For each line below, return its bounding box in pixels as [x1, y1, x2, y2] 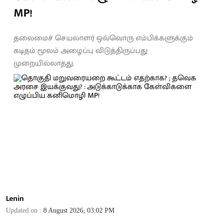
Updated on [6, 206, 39, 214]
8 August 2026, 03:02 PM [43, 206, 114, 214]
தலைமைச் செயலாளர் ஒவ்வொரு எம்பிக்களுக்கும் [14, 32, 193, 45]
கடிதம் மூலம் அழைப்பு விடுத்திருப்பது [14, 44, 147, 57]
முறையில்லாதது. [14, 57, 74, 70]
